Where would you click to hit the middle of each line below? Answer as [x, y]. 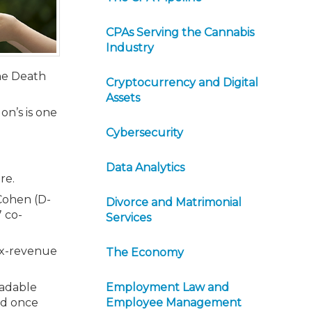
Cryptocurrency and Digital [182, 83]
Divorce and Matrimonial [174, 202]
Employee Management [174, 303]
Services [128, 218]
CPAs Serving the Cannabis [180, 32]
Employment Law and [167, 287]
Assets [123, 98]
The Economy [145, 252]
